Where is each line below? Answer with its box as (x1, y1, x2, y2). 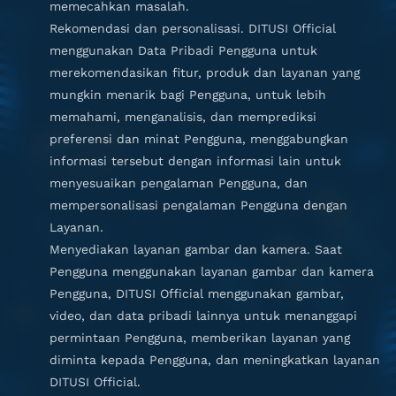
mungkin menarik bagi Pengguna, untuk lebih (49, 88, 326, 102)
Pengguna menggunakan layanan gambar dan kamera (49, 264, 374, 278)
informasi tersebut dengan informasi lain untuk (49, 154, 341, 168)
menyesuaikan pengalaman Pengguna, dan (49, 176, 308, 190)
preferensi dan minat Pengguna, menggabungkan (49, 132, 348, 146)
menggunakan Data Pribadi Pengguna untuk (49, 43, 317, 57)
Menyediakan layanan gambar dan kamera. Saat (49, 242, 342, 256)
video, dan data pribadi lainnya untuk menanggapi (49, 308, 357, 323)
